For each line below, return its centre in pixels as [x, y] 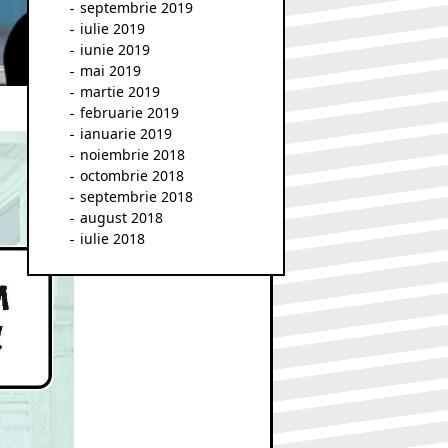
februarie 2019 [129, 112]
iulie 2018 [112, 238]
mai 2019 [110, 70]
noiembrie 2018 [132, 154]
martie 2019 [120, 91]
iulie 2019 [112, 28]
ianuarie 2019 [126, 133]
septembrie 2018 [136, 196]
